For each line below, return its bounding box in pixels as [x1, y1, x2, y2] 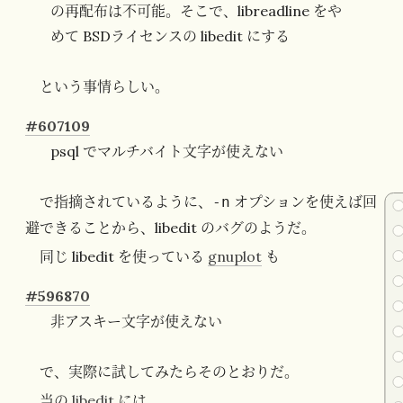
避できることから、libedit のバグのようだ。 [25, 219, 316, 237]
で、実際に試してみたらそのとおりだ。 [40, 363, 299, 381]
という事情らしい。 [40, 77, 169, 96]
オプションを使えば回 [230, 193, 377, 211]
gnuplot [208, 247, 262, 266]
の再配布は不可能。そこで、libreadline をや [50, 2, 342, 21]
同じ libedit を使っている [40, 247, 208, 266]
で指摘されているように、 [40, 193, 212, 211]
